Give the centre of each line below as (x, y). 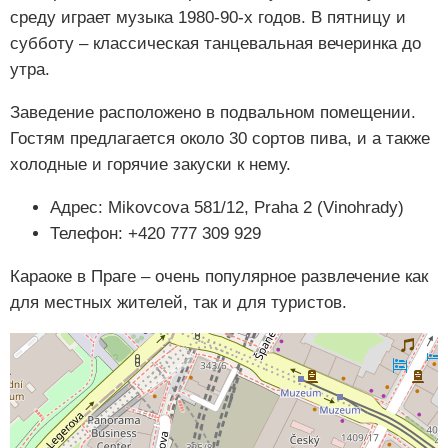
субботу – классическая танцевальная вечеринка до (215, 44)
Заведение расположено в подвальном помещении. (213, 113)
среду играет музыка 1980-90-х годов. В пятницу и (208, 18)
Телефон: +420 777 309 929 (155, 234)
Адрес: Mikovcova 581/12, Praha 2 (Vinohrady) (227, 208)
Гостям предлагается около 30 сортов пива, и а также (220, 139)
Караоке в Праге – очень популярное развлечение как (219, 277)
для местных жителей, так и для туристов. (178, 303)
